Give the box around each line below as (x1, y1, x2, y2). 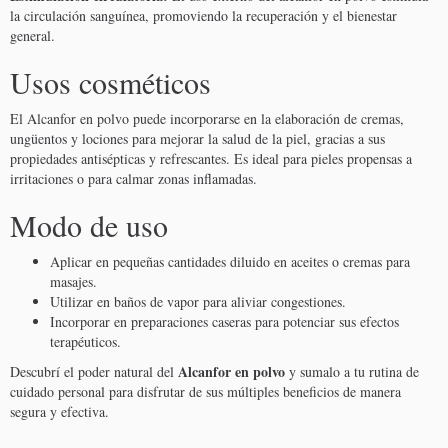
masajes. (50, 272, 97, 292)
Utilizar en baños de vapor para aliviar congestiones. (50, 292, 346, 312)
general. (10, 26, 55, 46)
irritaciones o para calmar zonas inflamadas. (10, 169, 257, 189)
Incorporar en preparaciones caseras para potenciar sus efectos (50, 312, 399, 332)
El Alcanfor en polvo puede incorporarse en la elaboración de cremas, (10, 109, 404, 129)
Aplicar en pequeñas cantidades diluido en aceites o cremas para (50, 252, 410, 272)
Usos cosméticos (10, 62, 211, 103)
